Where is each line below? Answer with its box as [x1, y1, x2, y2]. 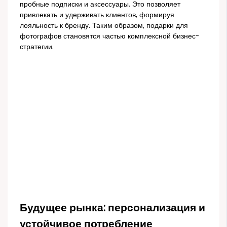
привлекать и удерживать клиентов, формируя [20, 10, 175, 20]
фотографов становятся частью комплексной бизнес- [20, 31, 200, 41]
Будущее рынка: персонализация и [20, 200, 206, 215]
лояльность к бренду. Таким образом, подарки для [20, 20, 188, 30]
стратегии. [20, 42, 54, 52]
